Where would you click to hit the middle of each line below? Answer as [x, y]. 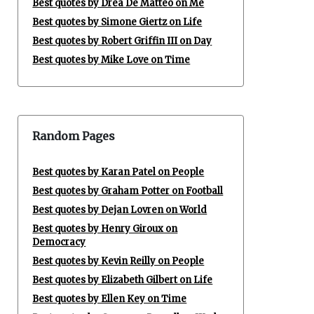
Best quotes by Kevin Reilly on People [118, 261]
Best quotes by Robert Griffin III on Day [122, 41]
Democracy [59, 242]
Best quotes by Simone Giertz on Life [117, 22]
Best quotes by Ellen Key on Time [110, 299]
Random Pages [74, 136]
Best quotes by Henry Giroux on [105, 229]
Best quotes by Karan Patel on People [118, 172]
